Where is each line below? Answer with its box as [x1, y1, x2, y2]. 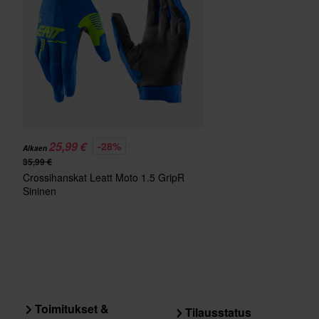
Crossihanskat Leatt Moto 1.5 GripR [23, 170, 184, 184]
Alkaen [23, 143, 49, 153]
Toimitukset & [31, 300, 109, 317]
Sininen [23, 184, 56, 198]
